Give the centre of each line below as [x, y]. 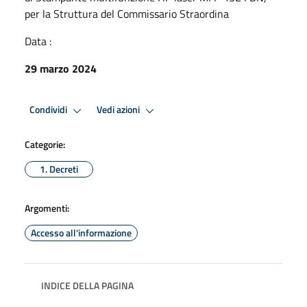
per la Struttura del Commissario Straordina [127, 13]
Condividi [49, 110]
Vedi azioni [119, 110]
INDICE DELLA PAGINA [87, 285]
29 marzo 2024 [61, 68]
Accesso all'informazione [81, 232]
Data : [38, 41]
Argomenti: [47, 208]
